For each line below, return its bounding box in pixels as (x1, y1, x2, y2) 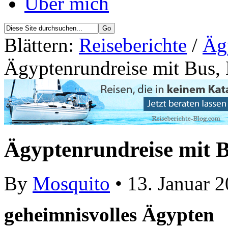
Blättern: (4, 34, 79, 56)
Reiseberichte (79, 34, 187, 56)
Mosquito (33, 173, 110, 195)
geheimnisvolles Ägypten (4, 204, 214, 226)
